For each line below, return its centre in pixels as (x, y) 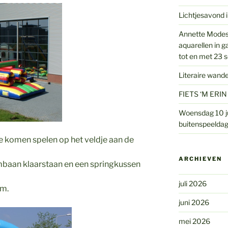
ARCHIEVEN (200, 159)
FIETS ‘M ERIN (203, 94)
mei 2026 (194, 221)
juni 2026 (194, 203)
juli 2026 (192, 184)
